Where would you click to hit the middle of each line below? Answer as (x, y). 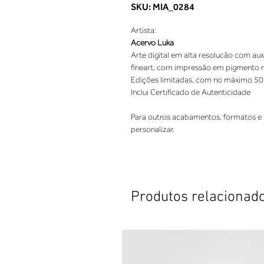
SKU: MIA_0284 (163, 7)
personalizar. (153, 129)
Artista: (143, 30)
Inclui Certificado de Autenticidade (191, 92)
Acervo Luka (152, 43)
